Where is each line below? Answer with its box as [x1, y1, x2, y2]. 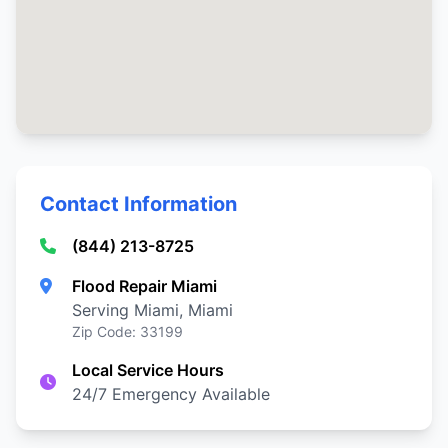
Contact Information [40, 192, 237, 216]
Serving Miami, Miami [72, 300, 233, 320]
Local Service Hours [72, 360, 224, 380]
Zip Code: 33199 [72, 323, 183, 340]
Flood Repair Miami [72, 276, 217, 296]
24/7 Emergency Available [72, 384, 270, 404]
